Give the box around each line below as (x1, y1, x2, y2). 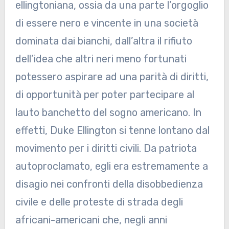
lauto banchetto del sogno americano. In (15, 106, 201, 119)
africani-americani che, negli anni (15, 214, 167, 226)
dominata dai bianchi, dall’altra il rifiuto (15, 35, 192, 48)
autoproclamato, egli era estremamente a (15, 160, 208, 173)
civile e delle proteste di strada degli (15, 196, 183, 209)
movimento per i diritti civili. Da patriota (15, 142, 197, 155)
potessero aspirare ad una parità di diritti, (15, 71, 209, 83)
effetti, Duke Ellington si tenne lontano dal (15, 124, 210, 137)
